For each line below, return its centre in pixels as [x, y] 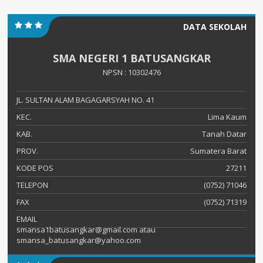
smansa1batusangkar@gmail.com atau [86, 230]
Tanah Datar [224, 134]
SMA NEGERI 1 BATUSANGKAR [131, 58]
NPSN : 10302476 [131, 73]
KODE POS [35, 168]
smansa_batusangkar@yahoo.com [79, 240]
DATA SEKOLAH [215, 27]
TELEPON [32, 185]
